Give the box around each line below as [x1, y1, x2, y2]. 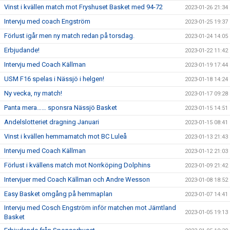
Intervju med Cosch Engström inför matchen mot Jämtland [4, 204, 176, 212]
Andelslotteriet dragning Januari [4, 118, 99, 126]
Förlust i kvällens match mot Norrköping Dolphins [4, 161, 150, 169]
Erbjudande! [4, 46, 40, 54]
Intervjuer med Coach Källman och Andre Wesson [4, 176, 150, 184]
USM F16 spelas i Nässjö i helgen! [4, 75, 104, 83]
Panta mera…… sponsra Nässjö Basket [4, 104, 117, 112]
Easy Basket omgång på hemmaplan [4, 190, 112, 198]
